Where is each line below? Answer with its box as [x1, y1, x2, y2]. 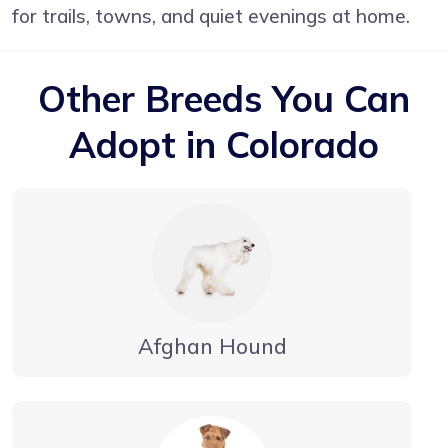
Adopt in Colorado [69, 121, 379, 167]
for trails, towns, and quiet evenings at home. [12, 3, 410, 28]
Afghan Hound [137, 332, 287, 359]
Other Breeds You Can [38, 75, 410, 121]
